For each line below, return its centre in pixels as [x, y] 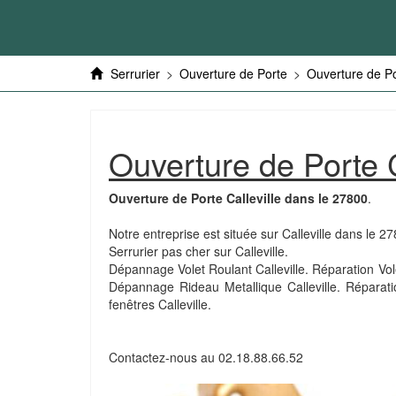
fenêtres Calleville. [160, 304]
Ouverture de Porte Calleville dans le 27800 [238, 198]
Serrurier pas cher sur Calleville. [198, 251]
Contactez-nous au [164, 357]
